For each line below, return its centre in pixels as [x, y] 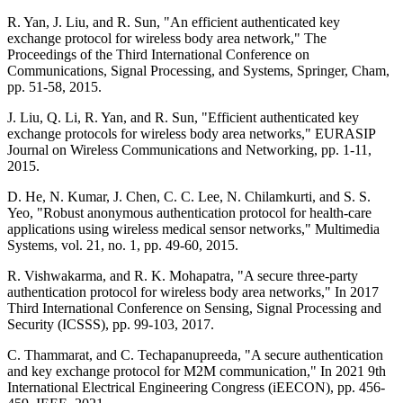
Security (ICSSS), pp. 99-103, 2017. [111, 324]
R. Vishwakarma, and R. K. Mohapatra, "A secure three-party [183, 275]
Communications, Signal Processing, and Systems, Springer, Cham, [198, 70]
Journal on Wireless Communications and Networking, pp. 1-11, [189, 149]
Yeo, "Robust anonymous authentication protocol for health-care [189, 212]
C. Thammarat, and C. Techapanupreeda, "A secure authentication [195, 354]
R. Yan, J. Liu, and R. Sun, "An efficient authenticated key [174, 22]
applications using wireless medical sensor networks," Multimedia [193, 228]
